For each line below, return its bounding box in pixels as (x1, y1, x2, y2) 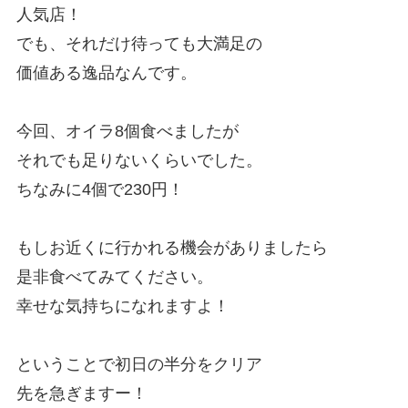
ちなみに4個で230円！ (15, 180, 184, 199)
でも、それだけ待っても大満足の (15, 35, 262, 54)
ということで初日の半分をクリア (15, 355, 262, 374)
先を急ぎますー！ (15, 384, 148, 403)
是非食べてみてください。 (15, 268, 213, 287)
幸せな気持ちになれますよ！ (15, 297, 229, 316)
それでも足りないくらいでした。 (15, 151, 262, 170)
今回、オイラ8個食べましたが (15, 122, 239, 141)
